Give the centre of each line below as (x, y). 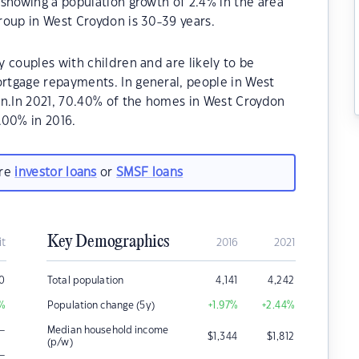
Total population (86, 280)
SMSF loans (150, 172)
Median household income (108, 330)
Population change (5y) (101, 305)
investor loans (56, 172)
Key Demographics (108, 242)
